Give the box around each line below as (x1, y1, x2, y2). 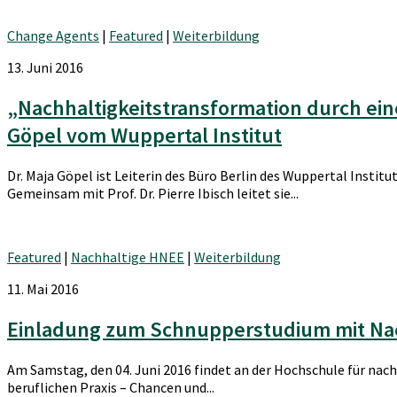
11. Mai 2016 (7, 280, 79, 299)
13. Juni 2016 (7, 58, 83, 77)
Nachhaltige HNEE (71, 248, 184, 267)
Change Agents (7, 27, 99, 45)
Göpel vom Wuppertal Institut (7, 121, 282, 150)
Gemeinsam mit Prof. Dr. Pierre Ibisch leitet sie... (7, 184, 299, 203)
